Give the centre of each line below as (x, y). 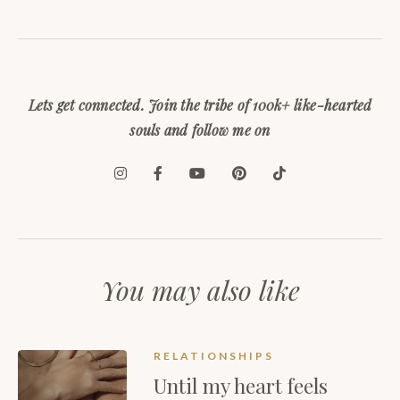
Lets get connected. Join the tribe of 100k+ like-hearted (200, 105)
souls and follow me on (200, 130)
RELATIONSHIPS (214, 356)
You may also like (200, 291)
